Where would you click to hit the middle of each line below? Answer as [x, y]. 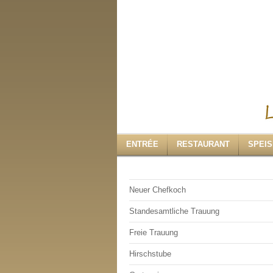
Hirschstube [150, 254]
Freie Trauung [154, 232]
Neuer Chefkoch [158, 190]
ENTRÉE [142, 144]
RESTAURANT [203, 144]
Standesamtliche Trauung [174, 211]
